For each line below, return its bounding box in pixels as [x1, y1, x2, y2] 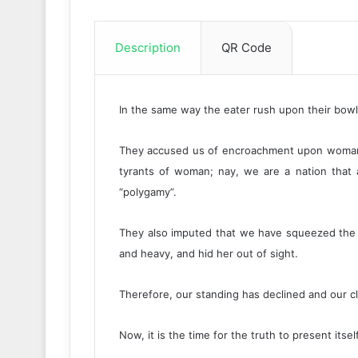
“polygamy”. [119, 185, 177, 199]
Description [115, 40, 181, 56]
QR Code [221, 40, 272, 56]
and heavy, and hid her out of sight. [119, 247, 298, 261]
